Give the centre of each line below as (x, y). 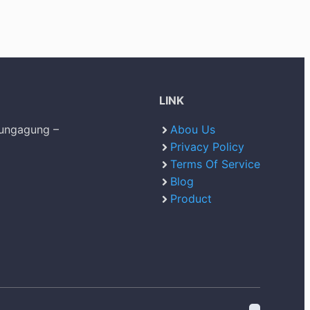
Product (191, 198)
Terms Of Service (215, 164)
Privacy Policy (207, 146)
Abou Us (193, 129)
